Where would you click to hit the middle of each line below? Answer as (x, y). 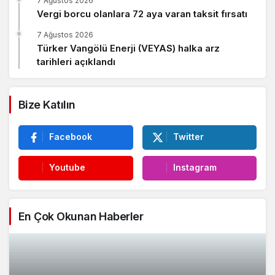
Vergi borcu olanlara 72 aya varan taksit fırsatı (142, 14)
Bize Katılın (47, 104)
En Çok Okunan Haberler (81, 216)
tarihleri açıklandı (76, 61)
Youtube (67, 167)
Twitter (188, 136)
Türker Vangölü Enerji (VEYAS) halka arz (128, 48)
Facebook (71, 136)
